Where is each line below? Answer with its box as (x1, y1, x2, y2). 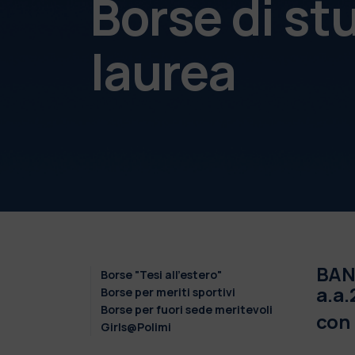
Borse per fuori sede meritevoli (100, 301, 273, 317)
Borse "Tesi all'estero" (100, 266, 222, 282)
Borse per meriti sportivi (100, 284, 235, 300)
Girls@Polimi (100, 319, 171, 334)
